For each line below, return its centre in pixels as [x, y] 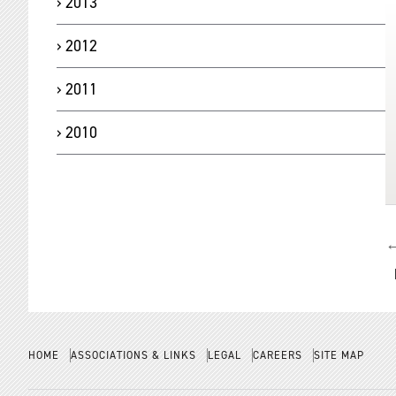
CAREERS [278, 356]
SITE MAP [339, 356]
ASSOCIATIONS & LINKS [133, 356]
